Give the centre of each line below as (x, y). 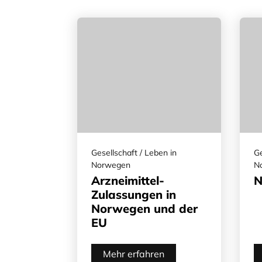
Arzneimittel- (128, 180)
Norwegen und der (144, 208)
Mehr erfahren (134, 254)
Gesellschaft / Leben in (134, 152)
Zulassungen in (134, 194)
